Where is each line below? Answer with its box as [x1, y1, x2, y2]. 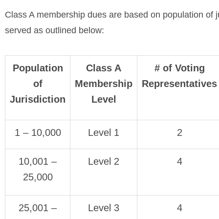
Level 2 [88, 156, 119, 167]
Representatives [142, 78, 217, 89]
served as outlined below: [5, 25, 104, 35]
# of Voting [154, 63, 205, 73]
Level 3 [88, 202, 119, 213]
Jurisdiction [10, 94, 66, 105]
